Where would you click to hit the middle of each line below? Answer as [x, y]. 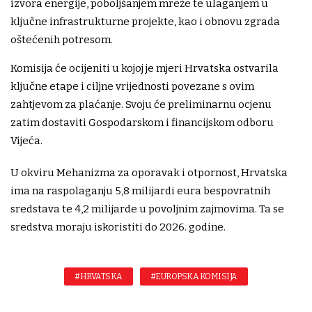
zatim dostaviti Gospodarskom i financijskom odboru [142, 123]
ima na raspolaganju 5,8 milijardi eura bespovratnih [140, 191]
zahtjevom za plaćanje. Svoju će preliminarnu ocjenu [141, 105]
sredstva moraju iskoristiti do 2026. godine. [118, 227]
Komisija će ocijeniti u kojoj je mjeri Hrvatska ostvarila [145, 69]
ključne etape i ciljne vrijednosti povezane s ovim [132, 87]
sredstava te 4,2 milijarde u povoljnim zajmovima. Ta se [147, 209]
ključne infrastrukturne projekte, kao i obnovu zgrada [145, 22]
